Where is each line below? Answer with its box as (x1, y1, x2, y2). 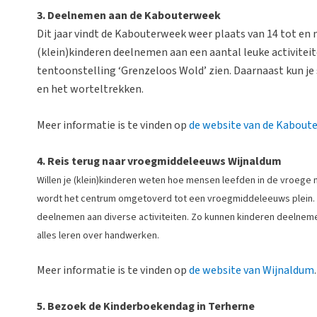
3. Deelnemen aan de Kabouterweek (37, 8, 221, 24)
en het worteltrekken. (37, 81, 144, 98)
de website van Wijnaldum (189, 263, 314, 279)
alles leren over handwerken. (37, 228, 161, 243)
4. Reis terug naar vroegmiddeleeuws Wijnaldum (37, 153, 282, 169)
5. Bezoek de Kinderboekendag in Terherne (37, 298, 255, 314)
